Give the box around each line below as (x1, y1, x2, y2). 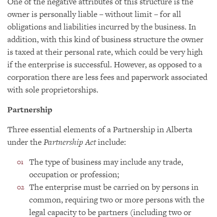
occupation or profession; (29, 169, 119, 180)
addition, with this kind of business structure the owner (7, 33, 203, 45)
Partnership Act (44, 136, 96, 148)
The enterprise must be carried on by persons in (29, 181, 199, 193)
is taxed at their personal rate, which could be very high (7, 46, 203, 58)
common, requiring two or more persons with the (29, 194, 204, 205)
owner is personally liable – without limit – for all (7, 8, 181, 20)
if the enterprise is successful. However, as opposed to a (7, 59, 202, 70)
